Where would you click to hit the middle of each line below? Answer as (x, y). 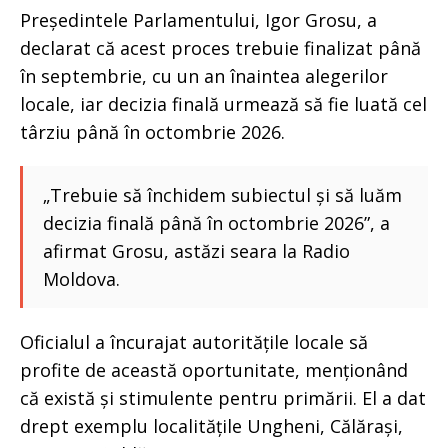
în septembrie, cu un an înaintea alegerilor (204, 76)
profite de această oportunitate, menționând (214, 370)
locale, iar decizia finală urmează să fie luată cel (223, 104)
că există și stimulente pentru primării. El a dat (223, 398)
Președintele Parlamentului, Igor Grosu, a (198, 20)
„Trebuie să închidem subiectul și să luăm (222, 195)
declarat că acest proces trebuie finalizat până (220, 48)
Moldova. (81, 279)
